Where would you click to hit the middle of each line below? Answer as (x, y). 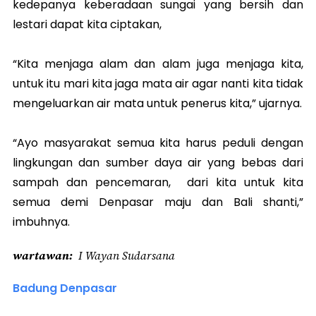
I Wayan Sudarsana (127, 255)
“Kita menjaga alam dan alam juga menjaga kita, (158, 64)
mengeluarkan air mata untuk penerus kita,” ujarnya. (157, 103)
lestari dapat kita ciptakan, (87, 24)
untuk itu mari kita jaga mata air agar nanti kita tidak (158, 84)
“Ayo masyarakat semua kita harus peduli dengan (158, 143)
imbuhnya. (41, 222)
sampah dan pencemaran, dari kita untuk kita (158, 182)
